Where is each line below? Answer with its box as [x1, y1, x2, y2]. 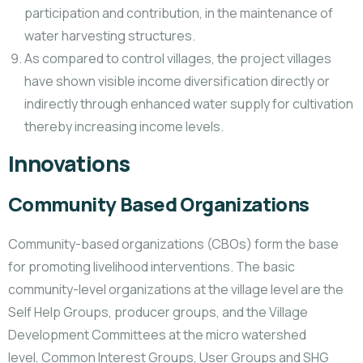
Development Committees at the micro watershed [8, 326, 306, 344]
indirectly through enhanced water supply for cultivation [24, 95, 353, 113]
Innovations [8, 149, 130, 178]
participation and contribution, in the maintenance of [24, 4, 333, 22]
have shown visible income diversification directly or [24, 72, 330, 90]
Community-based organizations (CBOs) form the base [8, 235, 339, 253]
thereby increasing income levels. [24, 117, 224, 135]
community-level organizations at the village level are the [8, 280, 344, 298]
